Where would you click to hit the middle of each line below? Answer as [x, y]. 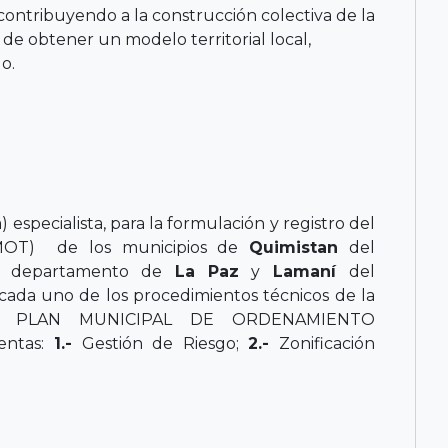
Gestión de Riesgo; [160, 343]
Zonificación [322, 343]
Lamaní [310, 271]
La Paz [206, 271]
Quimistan [294, 247]
